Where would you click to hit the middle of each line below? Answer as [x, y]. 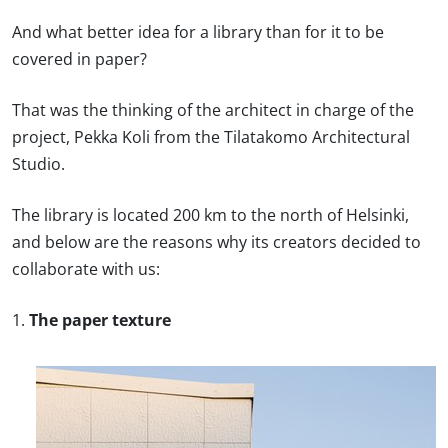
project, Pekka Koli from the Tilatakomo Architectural [211, 137]
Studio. [38, 164]
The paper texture [100, 320]
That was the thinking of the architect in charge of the [213, 110]
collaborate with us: [86, 269]
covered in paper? [79, 59]
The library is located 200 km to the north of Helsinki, [210, 215]
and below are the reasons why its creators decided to [216, 242]
